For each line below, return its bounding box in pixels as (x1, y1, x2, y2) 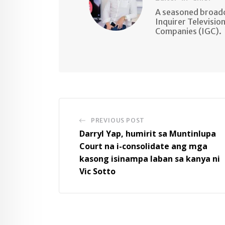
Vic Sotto (79, 166, 116, 177)
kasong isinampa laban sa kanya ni (79, 153, 220, 165)
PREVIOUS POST (90, 117, 145, 125)
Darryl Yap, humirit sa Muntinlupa (79, 128, 216, 140)
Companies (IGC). (155, 26, 221, 37)
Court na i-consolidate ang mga (79, 141, 207, 152)
